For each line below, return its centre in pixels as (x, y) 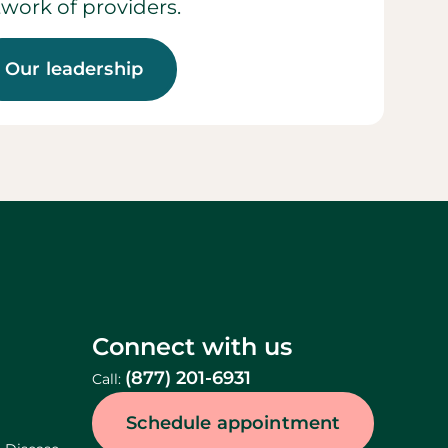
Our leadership (74, 68)
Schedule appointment (233, 422)
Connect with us (192, 346)
